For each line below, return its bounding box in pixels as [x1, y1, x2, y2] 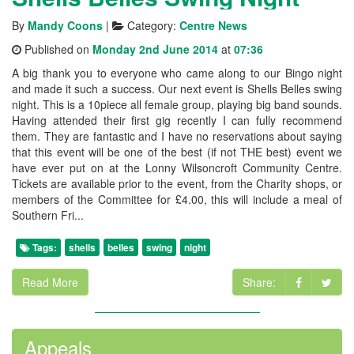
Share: [242, 274, 276, 291]
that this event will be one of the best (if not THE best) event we [12, 144, 342, 160]
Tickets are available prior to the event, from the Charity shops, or [12, 175, 342, 192]
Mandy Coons [28, 17, 103, 34]
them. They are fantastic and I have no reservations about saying [12, 128, 342, 145]
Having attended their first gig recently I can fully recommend [12, 112, 342, 129]
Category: [124, 17, 179, 34]
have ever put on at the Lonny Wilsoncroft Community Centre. [12, 160, 342, 176]
